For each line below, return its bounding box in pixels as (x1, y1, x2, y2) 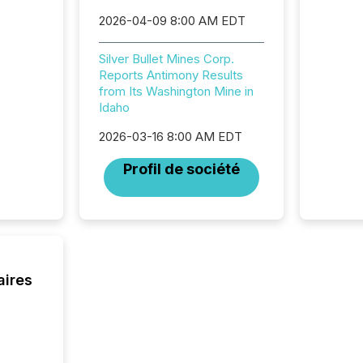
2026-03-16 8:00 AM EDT (98, 129, 242, 144)
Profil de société (122, 160, 240, 177)
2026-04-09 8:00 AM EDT (98, 13, 246, 28)
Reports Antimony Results (98, 67, 243, 83)
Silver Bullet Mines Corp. (98, 51, 234, 66)
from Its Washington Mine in (98, 83, 254, 99)
